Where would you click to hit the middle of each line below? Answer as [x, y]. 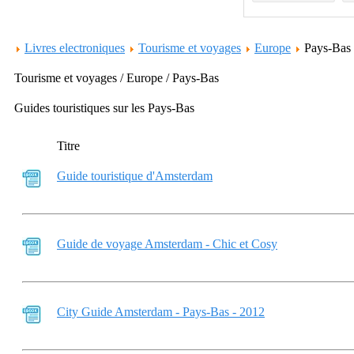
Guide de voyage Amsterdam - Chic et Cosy [167, 244]
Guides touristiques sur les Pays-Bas [104, 108]
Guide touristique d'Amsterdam [135, 176]
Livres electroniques [75, 48]
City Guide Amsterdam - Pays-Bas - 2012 [161, 312]
